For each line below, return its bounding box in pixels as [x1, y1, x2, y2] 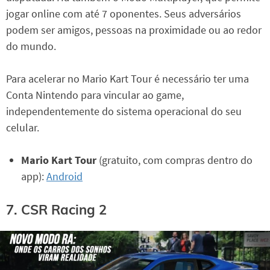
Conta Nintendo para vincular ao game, [6, 88, 184, 102]
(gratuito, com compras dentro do [99, 153, 253, 168]
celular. [6, 121, 39, 135]
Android [46, 169, 83, 184]
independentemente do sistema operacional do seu [6, 104, 242, 119]
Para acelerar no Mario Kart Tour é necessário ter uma [6, 72, 249, 86]
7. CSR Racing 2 [6, 201, 107, 219]
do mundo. [6, 39, 56, 54]
